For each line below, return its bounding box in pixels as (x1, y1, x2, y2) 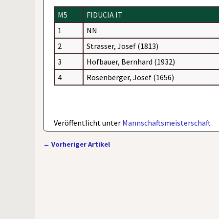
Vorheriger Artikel (50, 139, 110, 149)
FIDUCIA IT (87, 9, 123, 20)
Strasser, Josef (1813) (87, 41, 159, 51)
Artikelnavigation (43, 147, 125, 160)
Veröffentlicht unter (54, 117, 121, 128)
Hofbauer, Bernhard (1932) (87, 56, 175, 66)
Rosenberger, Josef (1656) (87, 72, 175, 82)
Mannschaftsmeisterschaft (122, 117, 211, 128)
